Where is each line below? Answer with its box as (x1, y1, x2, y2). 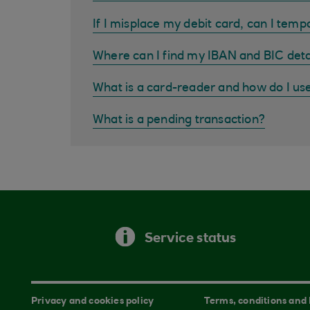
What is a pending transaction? (93, 114, 265, 127)
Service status (144, 231, 237, 246)
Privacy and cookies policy (31, 296, 154, 307)
